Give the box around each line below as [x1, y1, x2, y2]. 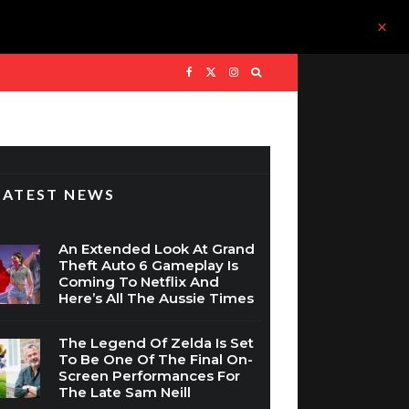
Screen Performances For [58, 367, 241, 384]
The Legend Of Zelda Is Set [58, 334, 255, 351]
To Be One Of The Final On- [58, 351, 254, 368]
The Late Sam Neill [58, 383, 192, 401]
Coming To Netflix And [58, 273, 220, 290]
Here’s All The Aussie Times [58, 289, 255, 307]
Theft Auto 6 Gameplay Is [58, 257, 239, 274]
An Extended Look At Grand [58, 240, 256, 257]
